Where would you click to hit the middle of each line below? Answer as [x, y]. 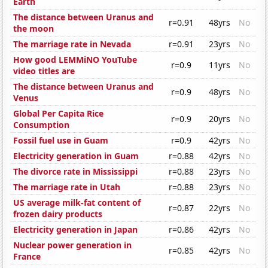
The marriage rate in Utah [67, 187]
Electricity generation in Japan [76, 230]
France [27, 257]
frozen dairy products [58, 214]
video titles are [44, 71]
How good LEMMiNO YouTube [75, 60]
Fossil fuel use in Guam [61, 141]
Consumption [42, 125]
